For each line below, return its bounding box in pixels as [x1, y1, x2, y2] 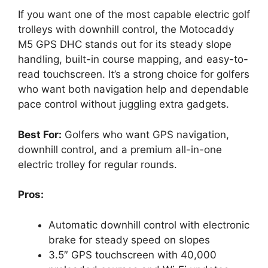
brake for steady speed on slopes [48, 233, 210, 246]
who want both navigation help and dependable [18, 83, 249, 96]
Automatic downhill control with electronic [48, 218, 249, 231]
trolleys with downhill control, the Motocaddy [18, 23, 234, 36]
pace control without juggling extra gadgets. [18, 98, 229, 111]
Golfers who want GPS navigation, [62, 128, 229, 141]
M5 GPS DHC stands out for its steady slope [18, 38, 232, 51]
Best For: [18, 128, 62, 141]
